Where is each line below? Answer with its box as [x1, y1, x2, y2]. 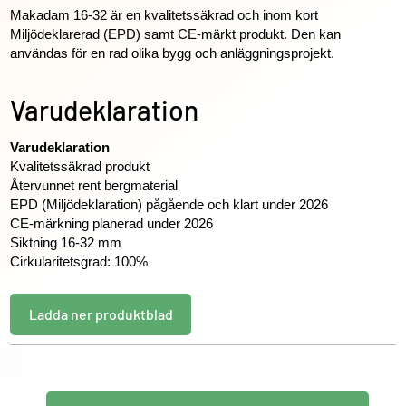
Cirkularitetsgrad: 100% [10, 254, 149, 269]
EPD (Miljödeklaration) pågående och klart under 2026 [10, 197, 333, 212]
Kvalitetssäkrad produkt [10, 159, 154, 174]
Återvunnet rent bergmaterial [10, 178, 182, 193]
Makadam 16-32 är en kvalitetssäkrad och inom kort [10, 7, 319, 23]
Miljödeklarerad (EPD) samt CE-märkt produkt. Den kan [10, 26, 342, 42]
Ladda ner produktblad [28, 305, 173, 323]
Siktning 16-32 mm [10, 235, 126, 250]
